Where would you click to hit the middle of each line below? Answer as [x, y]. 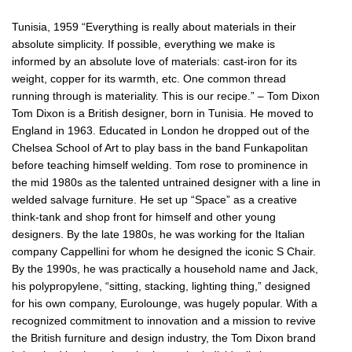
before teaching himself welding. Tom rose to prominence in [160, 165]
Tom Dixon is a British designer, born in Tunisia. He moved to [163, 113]
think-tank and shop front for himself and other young [144, 216]
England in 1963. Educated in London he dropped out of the [161, 130]
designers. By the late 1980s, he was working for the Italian [158, 234]
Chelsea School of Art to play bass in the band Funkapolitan [160, 147]
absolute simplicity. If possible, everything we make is [143, 44]
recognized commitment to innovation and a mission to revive [164, 320]
